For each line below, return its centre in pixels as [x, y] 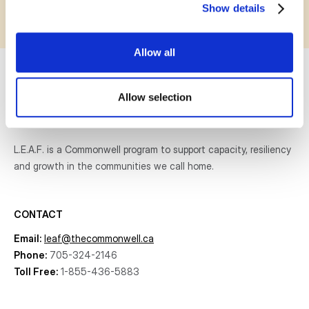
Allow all [154, 52]
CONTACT [38, 214]
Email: [28, 238]
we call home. [182, 166]
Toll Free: [36, 271]
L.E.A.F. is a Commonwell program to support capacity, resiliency [152, 149]
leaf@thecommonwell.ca [99, 238]
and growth [40, 166]
